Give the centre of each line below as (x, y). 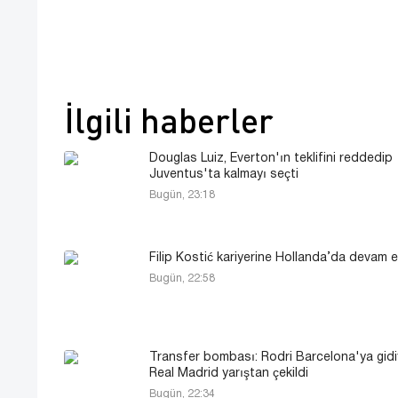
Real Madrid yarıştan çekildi (229, 373)
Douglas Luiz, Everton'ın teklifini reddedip (271, 158)
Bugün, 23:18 (182, 195)
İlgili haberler (169, 119)
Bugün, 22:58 (182, 278)
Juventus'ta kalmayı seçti (224, 174)
